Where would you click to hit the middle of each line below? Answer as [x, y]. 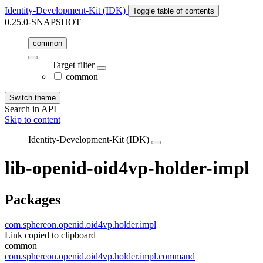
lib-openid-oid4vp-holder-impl [127, 168]
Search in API [31, 109]
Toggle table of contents [173, 11]
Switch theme [33, 98]
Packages [33, 199]
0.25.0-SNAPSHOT [43, 22]
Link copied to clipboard [50, 235]
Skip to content [33, 119]
